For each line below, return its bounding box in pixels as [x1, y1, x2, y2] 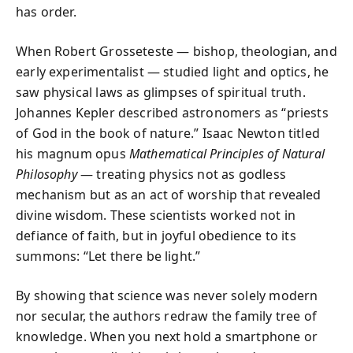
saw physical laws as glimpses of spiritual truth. [16, 83, 306, 101]
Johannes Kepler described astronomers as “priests [16, 103, 329, 121]
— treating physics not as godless [76, 165, 286, 183]
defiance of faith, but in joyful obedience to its [16, 226, 296, 244]
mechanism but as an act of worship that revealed [16, 185, 321, 203]
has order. [16, 2, 76, 20]
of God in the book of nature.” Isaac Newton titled [16, 124, 320, 142]
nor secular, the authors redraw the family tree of [16, 307, 317, 325]
